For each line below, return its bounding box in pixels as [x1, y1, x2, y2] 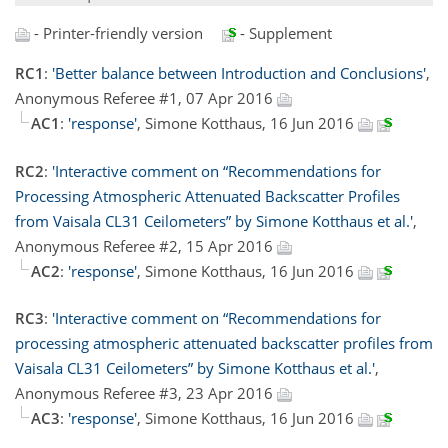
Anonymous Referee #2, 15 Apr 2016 [15, 235, 277, 256]
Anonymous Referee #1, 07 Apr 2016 [15, 88, 277, 109]
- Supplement [236, 23, 332, 44]
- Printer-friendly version [30, 23, 203, 44]
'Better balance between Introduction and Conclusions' [52, 63, 426, 84]
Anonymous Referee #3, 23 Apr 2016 [15, 383, 277, 404]
